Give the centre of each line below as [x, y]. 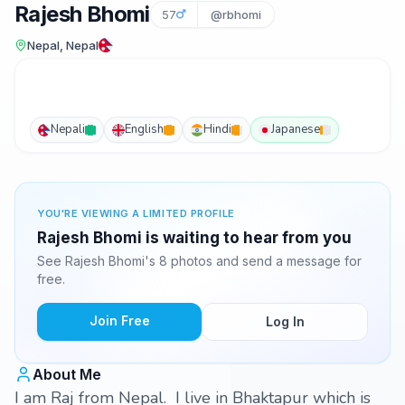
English [144, 129]
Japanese [296, 129]
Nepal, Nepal [63, 45]
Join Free [119, 320]
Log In [285, 321]
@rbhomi [235, 14]
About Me [67, 374]
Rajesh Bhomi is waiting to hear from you [194, 238]
